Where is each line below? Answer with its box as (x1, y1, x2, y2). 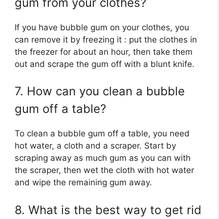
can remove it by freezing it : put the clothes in (15, 34, 197, 44)
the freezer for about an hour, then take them (15, 46, 193, 57)
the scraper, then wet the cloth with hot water (15, 165, 194, 175)
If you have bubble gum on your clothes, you (15, 22, 189, 32)
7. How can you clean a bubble (15, 84, 185, 99)
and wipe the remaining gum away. (15, 177, 152, 188)
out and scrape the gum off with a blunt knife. (15, 59, 195, 69)
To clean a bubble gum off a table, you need (15, 129, 190, 139)
